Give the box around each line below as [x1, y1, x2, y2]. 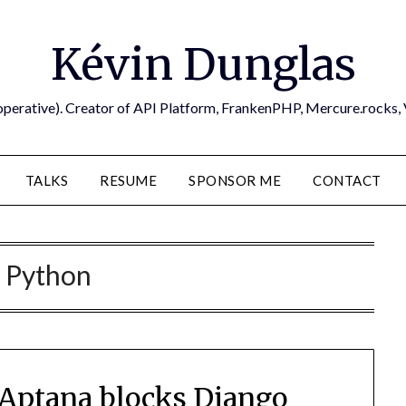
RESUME [100, 172, 157, 188]
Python [5, 258, 92, 291]
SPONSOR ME [188, 172, 281, 188]
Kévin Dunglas [50, 37, 356, 92]
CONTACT [313, 172, 382, 188]
